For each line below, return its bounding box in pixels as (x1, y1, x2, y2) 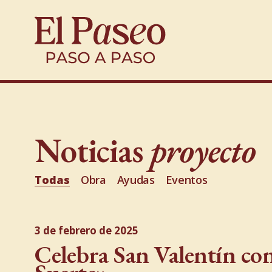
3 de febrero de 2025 (35, 223, 138, 237)
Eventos (165, 172, 208, 187)
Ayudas (117, 172, 155, 187)
